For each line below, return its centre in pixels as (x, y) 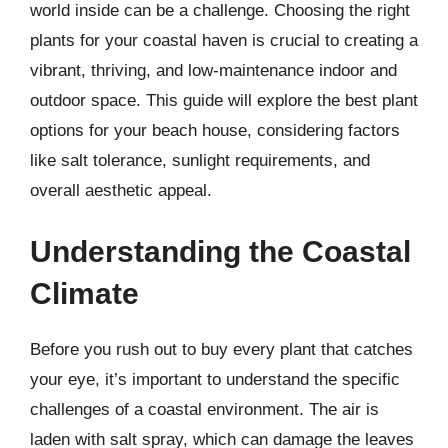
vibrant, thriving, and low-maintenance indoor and (213, 70)
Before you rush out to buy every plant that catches (221, 349)
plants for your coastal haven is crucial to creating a (224, 40)
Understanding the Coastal (220, 251)
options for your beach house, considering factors (215, 130)
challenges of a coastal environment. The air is (204, 409)
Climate (84, 293)
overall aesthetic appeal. (121, 190)
